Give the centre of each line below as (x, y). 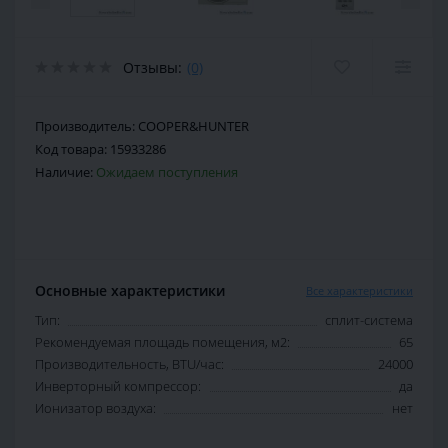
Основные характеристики (130, 291)
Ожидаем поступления (167, 172)
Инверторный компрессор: (118, 386)
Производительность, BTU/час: (129, 364)
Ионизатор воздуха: (95, 408)
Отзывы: (152, 67)
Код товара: (72, 149)
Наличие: (65, 172)
